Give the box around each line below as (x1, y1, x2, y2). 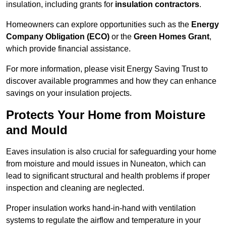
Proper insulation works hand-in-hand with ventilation (6, 204, 196, 213)
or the (109, 32, 134, 41)
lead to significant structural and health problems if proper (6, 172, 210, 181)
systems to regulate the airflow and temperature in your (6, 216, 201, 225)
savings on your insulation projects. (6, 89, 132, 98)
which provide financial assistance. (6, 44, 131, 53)
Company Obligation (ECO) (6, 32, 109, 41)
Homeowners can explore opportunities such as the (6, 20, 191, 29)
